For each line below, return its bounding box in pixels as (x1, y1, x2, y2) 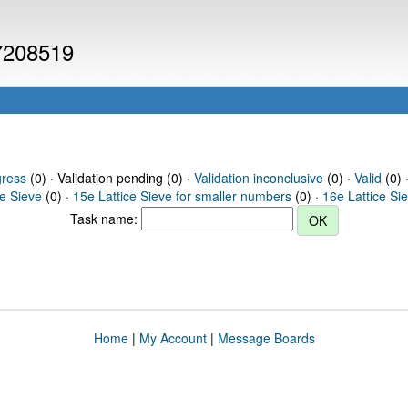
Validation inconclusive (193, 168, 323, 187)
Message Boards (217, 329, 315, 347)
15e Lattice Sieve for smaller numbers (73, 187, 291, 205)
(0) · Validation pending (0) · (25, 168, 194, 187)
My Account (138, 329, 207, 347)
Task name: (69, 209, 141, 228)
